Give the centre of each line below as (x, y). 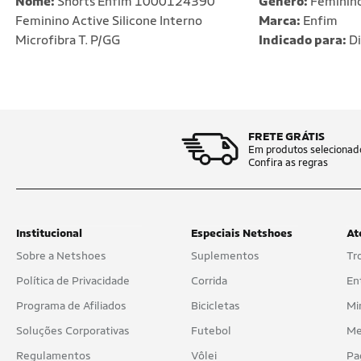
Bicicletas (215, 305)
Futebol (211, 330)
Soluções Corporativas (73, 330)
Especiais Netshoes (241, 233)
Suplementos (225, 255)
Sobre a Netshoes (61, 255)
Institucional (49, 233)
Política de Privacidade (73, 280)
